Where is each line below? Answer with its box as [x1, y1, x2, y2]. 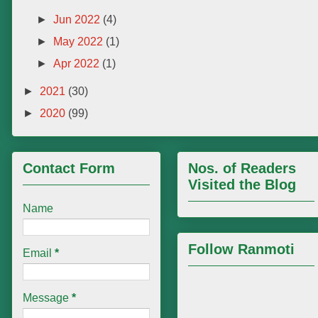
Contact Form [23, 160, 115, 176]
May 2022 [53, 35, 106, 48]
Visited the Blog [188, 177, 296, 192]
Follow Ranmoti [188, 241, 295, 257]
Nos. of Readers [188, 160, 296, 176]
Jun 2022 [53, 13, 104, 26]
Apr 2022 [53, 57, 103, 70]
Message [23, 292, 72, 304]
